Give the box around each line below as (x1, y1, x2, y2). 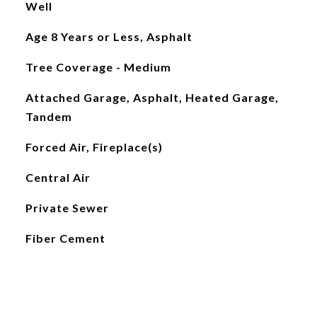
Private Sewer (25, 201, 109, 214)
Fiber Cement (25, 231, 105, 245)
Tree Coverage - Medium (25, 60, 171, 74)
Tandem (25, 110, 72, 123)
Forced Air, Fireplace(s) (25, 140, 163, 154)
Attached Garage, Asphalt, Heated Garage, (25, 91, 279, 104)
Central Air (25, 171, 91, 184)
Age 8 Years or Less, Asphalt (25, 30, 192, 43)
